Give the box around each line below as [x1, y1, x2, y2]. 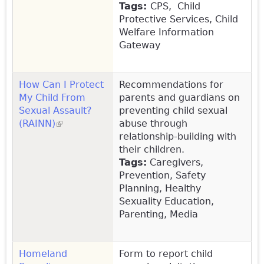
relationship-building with [119, 130, 236, 142]
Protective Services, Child [119, 13, 238, 25]
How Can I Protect [19, 78, 104, 90]
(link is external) [55, 117, 130, 129]
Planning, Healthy [119, 182, 201, 194]
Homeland [19, 247, 67, 259]
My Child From [19, 91, 85, 103]
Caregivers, [147, 156, 203, 168]
